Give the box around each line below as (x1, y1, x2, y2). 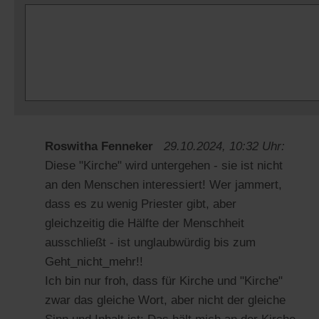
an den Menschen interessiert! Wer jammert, (45, 178, 282, 192)
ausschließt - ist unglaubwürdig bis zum (45, 236, 256, 250)
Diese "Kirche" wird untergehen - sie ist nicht (45, 159, 283, 173)
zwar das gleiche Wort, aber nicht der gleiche (45, 293, 286, 308)
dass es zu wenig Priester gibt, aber (45, 197, 236, 211)
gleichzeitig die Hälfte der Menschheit (45, 216, 244, 231)
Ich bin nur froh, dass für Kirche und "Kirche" (45, 274, 283, 288)
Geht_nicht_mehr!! (45, 255, 143, 269)
